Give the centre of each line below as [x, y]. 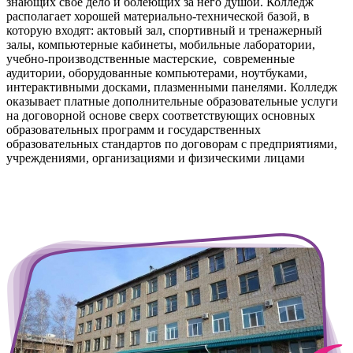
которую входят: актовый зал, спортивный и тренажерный [164, 30]
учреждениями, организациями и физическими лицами [156, 158]
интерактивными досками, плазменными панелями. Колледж [172, 87]
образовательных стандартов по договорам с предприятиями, [172, 143]
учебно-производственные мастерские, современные [150, 58]
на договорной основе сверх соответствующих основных [161, 115]
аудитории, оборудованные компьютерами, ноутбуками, [157, 72]
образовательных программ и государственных [134, 129]
